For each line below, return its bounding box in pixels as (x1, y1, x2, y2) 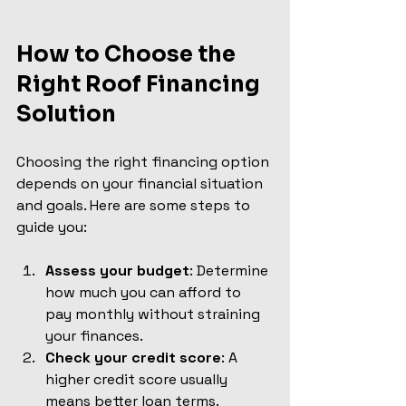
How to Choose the (16, 40, 240, 68)
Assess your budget (45, 260, 189, 280)
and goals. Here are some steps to (16, 195, 254, 215)
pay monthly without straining (45, 304, 264, 324)
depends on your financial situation (16, 173, 266, 193)
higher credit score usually (45, 369, 231, 389)
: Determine (189, 260, 272, 280)
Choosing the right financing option (16, 151, 273, 171)
